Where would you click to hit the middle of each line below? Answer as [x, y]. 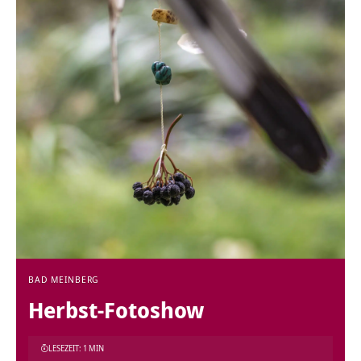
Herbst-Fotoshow [116, 310]
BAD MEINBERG [64, 279]
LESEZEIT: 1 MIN [76, 348]
